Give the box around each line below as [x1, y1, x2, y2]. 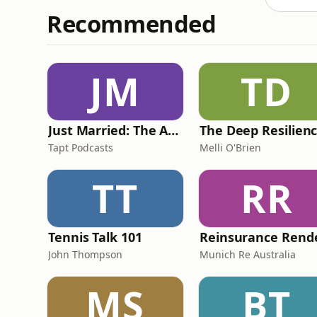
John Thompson [48, 248, 122, 261]
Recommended [47, 8, 217, 40]
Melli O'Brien [200, 141, 261, 154]
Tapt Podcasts [48, 141, 113, 154]
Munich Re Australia [200, 248, 296, 261]
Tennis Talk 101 [48, 229, 142, 246]
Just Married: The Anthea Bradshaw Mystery [168, 122, 179, 139]
